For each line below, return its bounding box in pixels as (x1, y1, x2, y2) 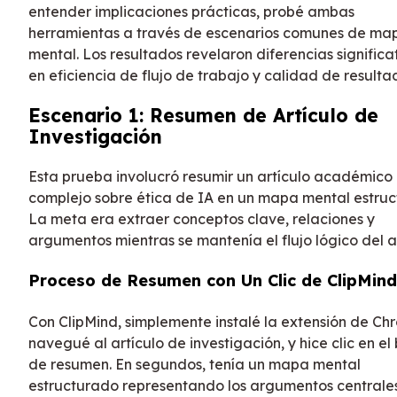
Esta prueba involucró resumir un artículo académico (28, 167, 393, 186)
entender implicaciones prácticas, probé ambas (28, 3, 354, 21)
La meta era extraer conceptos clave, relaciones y (28, 210, 375, 229)
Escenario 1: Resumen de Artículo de (28, 104, 378, 128)
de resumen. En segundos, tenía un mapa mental (28, 355, 361, 374)
